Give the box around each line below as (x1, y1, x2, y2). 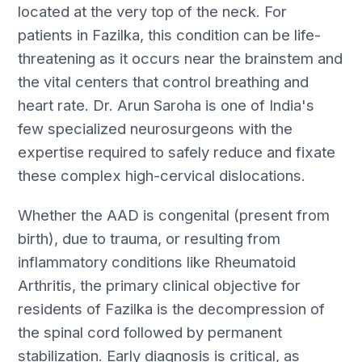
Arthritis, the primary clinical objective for (18, 276, 301, 295)
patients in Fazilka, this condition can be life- (18, 26, 322, 44)
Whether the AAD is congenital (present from (18, 206, 330, 225)
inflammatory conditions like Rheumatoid (18, 253, 297, 271)
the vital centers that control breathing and (18, 73, 309, 91)
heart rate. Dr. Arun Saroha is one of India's (18, 96, 315, 115)
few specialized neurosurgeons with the (18, 120, 293, 138)
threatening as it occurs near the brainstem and (18, 49, 343, 68)
